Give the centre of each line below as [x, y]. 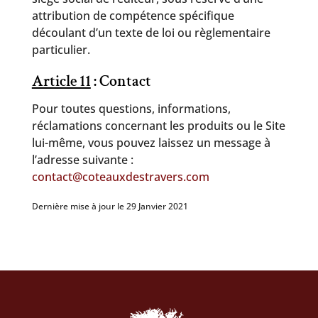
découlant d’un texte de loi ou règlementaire [151, 33]
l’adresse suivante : [82, 160]
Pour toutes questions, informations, [131, 109]
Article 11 [61, 81]
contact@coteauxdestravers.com [120, 177]
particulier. [61, 50]
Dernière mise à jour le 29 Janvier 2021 [110, 206]
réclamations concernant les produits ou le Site [158, 126]
